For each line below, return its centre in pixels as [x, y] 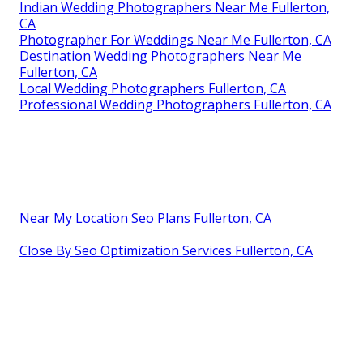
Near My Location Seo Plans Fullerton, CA [145, 218]
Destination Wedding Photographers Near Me [160, 56]
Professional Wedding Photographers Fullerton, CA [175, 104]
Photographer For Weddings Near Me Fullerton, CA [175, 39]
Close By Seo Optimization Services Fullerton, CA [166, 250]
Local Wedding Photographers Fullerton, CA [153, 88]
